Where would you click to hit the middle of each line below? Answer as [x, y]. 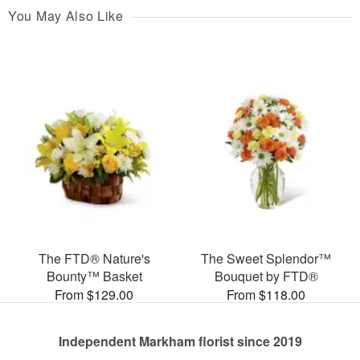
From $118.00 [266, 294]
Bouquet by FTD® [266, 276]
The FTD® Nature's [94, 258]
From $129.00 [94, 294]
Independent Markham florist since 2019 [180, 341]
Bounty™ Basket [94, 276]
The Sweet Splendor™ [266, 258]
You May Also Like [66, 16]
